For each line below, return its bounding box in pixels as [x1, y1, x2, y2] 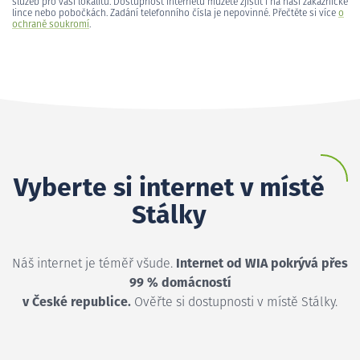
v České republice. [22, 295, 131, 309]
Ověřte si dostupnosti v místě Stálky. [131, 295, 337, 309]
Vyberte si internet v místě [13, 175, 325, 202]
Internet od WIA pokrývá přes [176, 256, 348, 270]
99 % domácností [129, 276, 231, 289]
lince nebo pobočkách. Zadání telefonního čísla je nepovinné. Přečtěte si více [12, 8, 338, 18]
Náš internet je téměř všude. [12, 256, 176, 270]
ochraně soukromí [12, 19, 89, 30]
